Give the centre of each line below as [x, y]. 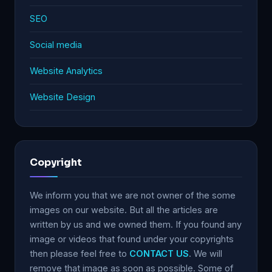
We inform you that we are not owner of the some [133, 195]
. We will [206, 253]
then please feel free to [80, 253]
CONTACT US [159, 253]
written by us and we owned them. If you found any [136, 224]
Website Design [63, 97]
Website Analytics [66, 71]
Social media [56, 45]
